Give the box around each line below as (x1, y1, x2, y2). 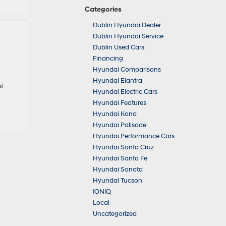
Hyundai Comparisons (93, 66, 161, 74)
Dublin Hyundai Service (93, 32, 163, 40)
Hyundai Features (93, 99, 146, 107)
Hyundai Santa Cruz (93, 143, 154, 151)
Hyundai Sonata (93, 165, 143, 174)
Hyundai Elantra (93, 77, 142, 85)
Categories (85, 5, 122, 14)
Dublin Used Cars (93, 43, 144, 51)
